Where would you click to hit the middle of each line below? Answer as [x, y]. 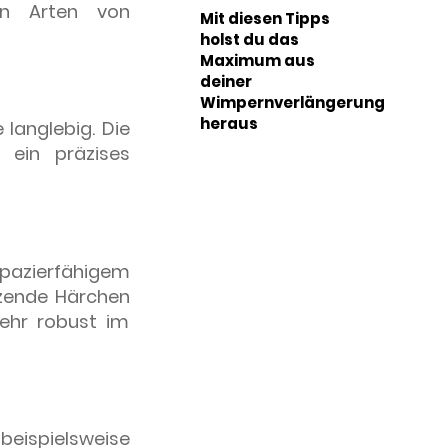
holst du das [250, 40]
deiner [226, 82]
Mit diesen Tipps [265, 19]
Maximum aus [258, 61]
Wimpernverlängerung [293, 103]
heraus [229, 124]
